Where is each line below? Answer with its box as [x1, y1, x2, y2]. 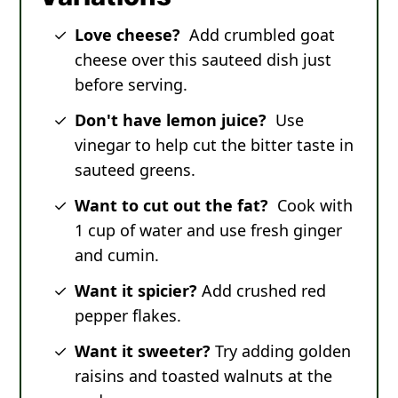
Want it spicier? [74, 280, 197, 302]
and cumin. [74, 244, 159, 267]
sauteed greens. [74, 159, 195, 181]
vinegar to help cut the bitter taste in [74, 134, 354, 156]
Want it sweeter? [74, 340, 211, 362]
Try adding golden [210, 340, 351, 362]
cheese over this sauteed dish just [74, 49, 331, 71]
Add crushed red [196, 280, 326, 302]
